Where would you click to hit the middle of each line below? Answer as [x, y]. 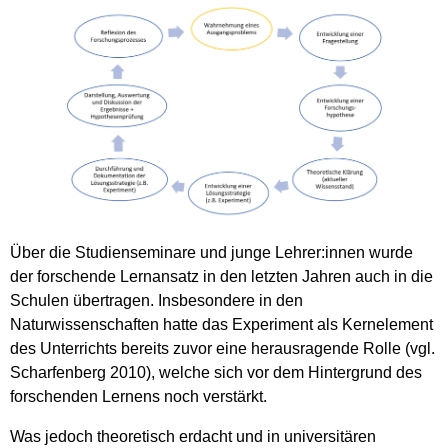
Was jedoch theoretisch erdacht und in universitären [193, 436]
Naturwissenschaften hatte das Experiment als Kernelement [221, 324]
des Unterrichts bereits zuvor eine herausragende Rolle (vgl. [222, 348]
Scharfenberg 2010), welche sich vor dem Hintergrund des [216, 372]
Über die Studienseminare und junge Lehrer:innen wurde [211, 252]
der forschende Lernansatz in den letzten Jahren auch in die [221, 276]
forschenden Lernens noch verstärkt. [138, 396]
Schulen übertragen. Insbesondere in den [156, 300]
